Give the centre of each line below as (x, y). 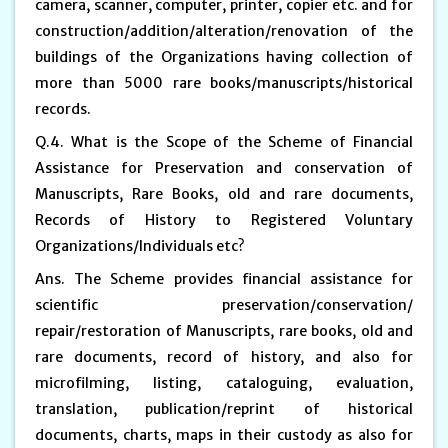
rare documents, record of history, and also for (224, 356)
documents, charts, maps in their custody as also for (224, 434)
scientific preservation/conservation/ (224, 304)
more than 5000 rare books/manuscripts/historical (224, 82)
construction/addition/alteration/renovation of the (224, 30)
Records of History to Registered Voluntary (224, 219)
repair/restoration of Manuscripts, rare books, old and (224, 330)
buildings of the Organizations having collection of (224, 56)
